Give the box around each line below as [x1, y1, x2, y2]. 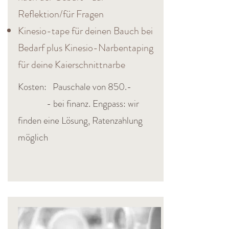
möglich [18, 130, 48, 144]
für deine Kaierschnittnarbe [18, 57, 125, 72]
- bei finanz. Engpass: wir [18, 97, 139, 110]
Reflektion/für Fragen [18, 7, 104, 21]
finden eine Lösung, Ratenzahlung [18, 113, 143, 127]
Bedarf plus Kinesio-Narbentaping [18, 40, 153, 55]
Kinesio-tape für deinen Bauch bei [18, 24, 153, 38]
